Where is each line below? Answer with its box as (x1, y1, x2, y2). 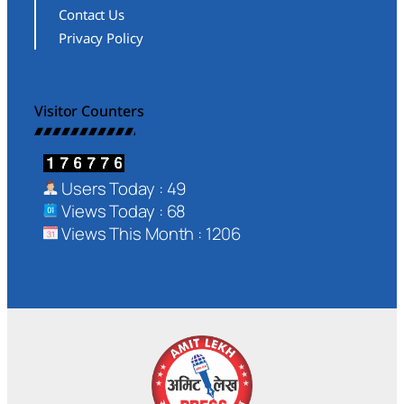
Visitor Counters (34, 100, 144, 121)
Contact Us (59, 5, 124, 23)
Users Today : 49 (58, 176, 187, 200)
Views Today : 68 (58, 198, 187, 223)
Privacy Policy (59, 28, 143, 47)
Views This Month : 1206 (58, 221, 241, 245)
